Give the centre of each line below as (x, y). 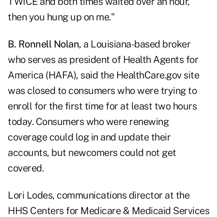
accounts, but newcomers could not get (92, 153)
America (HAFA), (43, 75)
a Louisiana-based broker (136, 44)
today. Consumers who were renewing (88, 122)
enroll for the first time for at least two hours (102, 106)
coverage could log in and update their (89, 137)
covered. (26, 168)
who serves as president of (65, 60)
